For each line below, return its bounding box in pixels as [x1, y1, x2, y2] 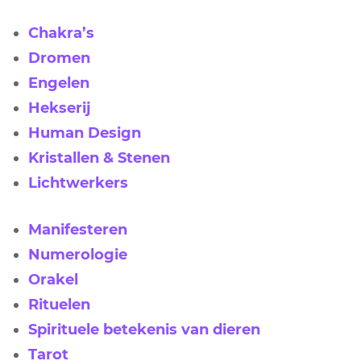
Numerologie [28, 245, 127, 263]
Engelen [28, 73, 89, 92]
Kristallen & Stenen [28, 148, 170, 167]
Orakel [28, 270, 78, 288]
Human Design [28, 123, 141, 142]
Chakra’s [28, 23, 94, 42]
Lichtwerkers [28, 173, 128, 192]
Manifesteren [28, 220, 127, 239]
